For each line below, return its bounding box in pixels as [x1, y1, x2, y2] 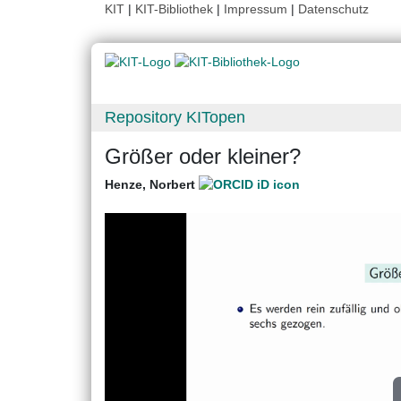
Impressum [224, 2, 287, 16]
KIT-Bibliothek [135, 2, 217, 16]
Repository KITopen [105, 108, 245, 127]
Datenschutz [298, 2, 369, 16]
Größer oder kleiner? [105, 144, 301, 169]
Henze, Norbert [105, 177, 199, 192]
